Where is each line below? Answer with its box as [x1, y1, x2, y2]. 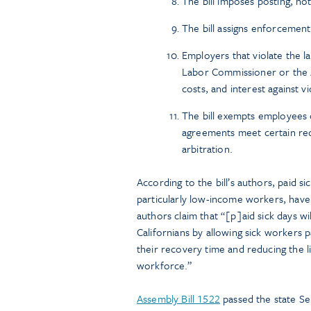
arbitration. [182, 141, 233, 156]
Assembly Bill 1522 [137, 291, 220, 306]
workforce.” [137, 258, 192, 273]
